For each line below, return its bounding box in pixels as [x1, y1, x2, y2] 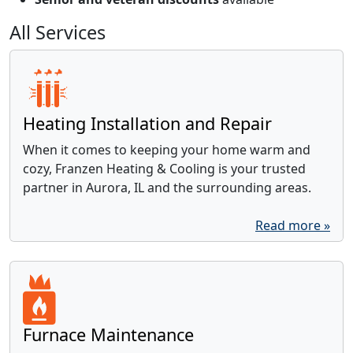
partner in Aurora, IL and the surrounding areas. [23, 178, 311, 196]
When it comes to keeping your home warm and [23, 140, 310, 158]
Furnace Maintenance [23, 322, 194, 346]
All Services [9, 19, 106, 45]
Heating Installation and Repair [23, 111, 272, 135]
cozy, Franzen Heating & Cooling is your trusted [23, 159, 306, 177]
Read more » [255, 216, 330, 234]
